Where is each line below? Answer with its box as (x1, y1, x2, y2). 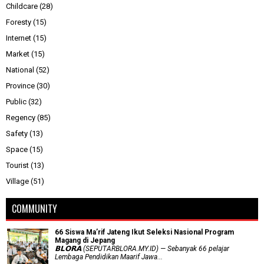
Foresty (6, 18, 31, 27)
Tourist (6, 161, 29, 170)
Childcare (6, 2, 38, 11)
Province (6, 81, 35, 91)
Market (6, 49, 29, 59)
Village (6, 177, 29, 186)
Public (6, 97, 27, 107)
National (6, 65, 34, 75)
